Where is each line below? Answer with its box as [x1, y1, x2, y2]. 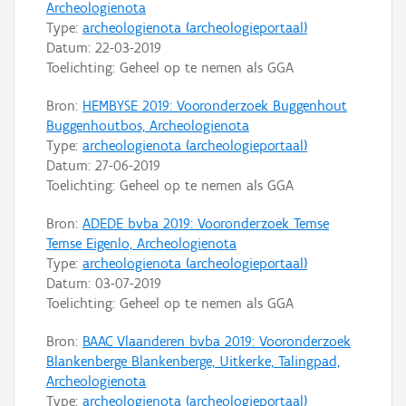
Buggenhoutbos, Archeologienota [46, 116, 249, 134]
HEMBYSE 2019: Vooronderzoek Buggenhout [82, 96, 347, 114]
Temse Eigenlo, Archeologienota [46, 234, 237, 252]
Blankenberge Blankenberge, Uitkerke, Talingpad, [46, 352, 340, 370]
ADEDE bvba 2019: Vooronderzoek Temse [82, 214, 329, 232]
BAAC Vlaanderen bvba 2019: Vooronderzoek [82, 332, 351, 350]
